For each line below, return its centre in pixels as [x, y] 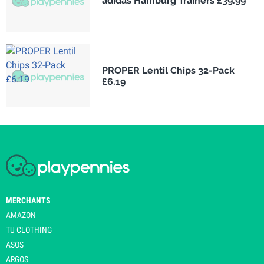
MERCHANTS [28, 201]
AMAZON [21, 215]
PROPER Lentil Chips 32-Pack [168, 70]
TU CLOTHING [29, 230]
